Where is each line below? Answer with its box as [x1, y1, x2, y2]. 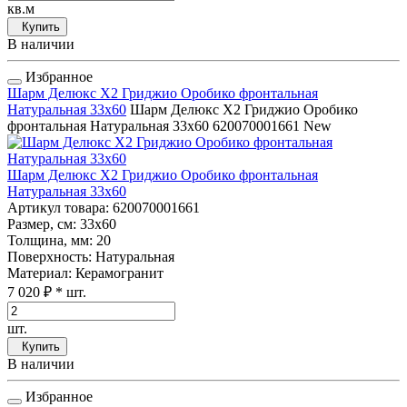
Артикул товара [7, 200, 105, 216]
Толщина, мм [7, 233, 89, 249]
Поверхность [7, 249, 88, 265]
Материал [7, 265, 68, 282]
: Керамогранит [68, 265, 164, 282]
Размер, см [7, 216, 73, 233]
